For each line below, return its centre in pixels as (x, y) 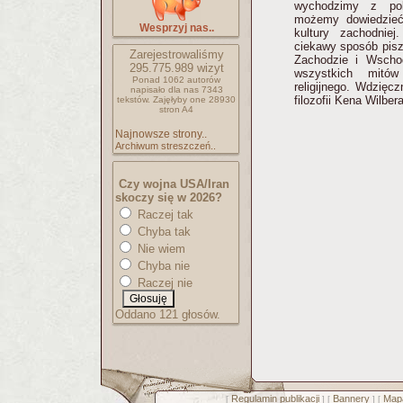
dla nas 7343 (195, 90)
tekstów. (134, 99)
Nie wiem (160, 249)
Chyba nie (162, 266)
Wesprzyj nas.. (176, 28)
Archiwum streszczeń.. (166, 146)
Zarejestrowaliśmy (176, 54)
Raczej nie (163, 283)
